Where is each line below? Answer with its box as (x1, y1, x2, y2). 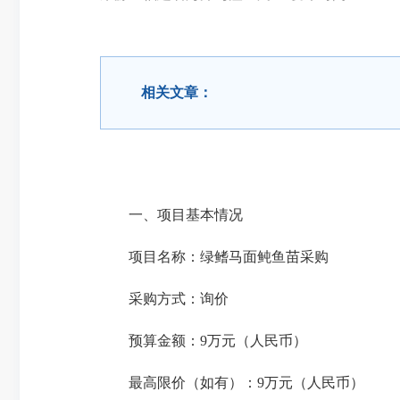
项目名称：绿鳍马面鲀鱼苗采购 (100, 249, 329, 264)
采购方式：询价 (100, 291, 229, 306)
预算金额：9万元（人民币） (100, 333, 307, 348)
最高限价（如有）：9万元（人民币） (100, 375, 364, 390)
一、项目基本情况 (100, 207, 243, 222)
